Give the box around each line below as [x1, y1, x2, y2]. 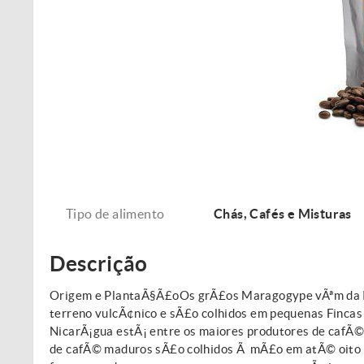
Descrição [50, 251, 148, 275]
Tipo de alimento [66, 206, 165, 221]
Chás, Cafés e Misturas [214, 206, 352, 221]
